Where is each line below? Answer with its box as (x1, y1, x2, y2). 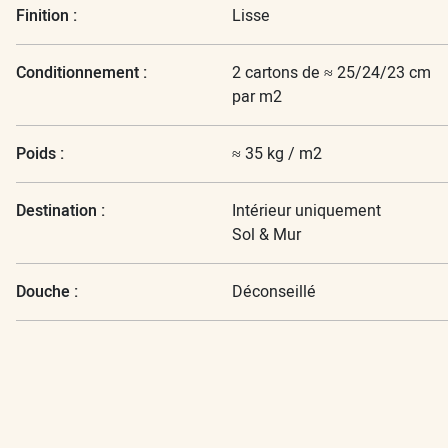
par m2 (232, 84, 282, 109)
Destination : (16, 198, 105, 222)
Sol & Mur (232, 222, 301, 247)
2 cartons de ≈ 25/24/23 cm (232, 60, 431, 85)
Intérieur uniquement (232, 198, 381, 223)
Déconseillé (232, 279, 316, 304)
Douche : (16, 279, 78, 303)
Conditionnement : (16, 60, 147, 84)
